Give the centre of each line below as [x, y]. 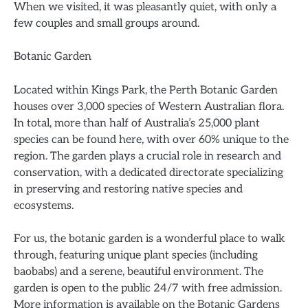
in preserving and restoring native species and [128, 189]
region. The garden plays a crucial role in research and [147, 156]
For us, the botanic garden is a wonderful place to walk [149, 238]
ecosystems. [44, 205]
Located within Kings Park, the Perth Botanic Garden [146, 90]
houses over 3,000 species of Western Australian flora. [149, 106]
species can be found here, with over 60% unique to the [151, 139]
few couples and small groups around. [107, 24]
